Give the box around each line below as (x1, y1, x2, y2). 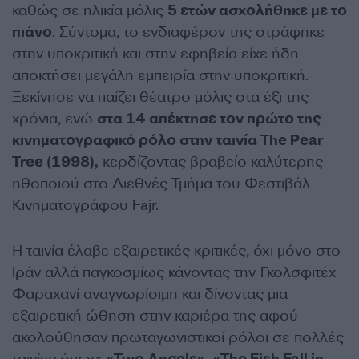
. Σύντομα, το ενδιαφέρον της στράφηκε (52, 22, 325, 42)
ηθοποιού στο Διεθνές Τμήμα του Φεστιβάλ (12, 174, 310, 193)
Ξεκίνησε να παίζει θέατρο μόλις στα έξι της (12, 87, 309, 107)
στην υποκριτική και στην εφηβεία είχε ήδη (12, 44, 299, 63)
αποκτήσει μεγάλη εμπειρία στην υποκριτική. (12, 66, 309, 85)
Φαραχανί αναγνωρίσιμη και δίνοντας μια (12, 284, 288, 304)
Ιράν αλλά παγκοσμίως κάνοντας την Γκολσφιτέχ (12, 263, 337, 282)
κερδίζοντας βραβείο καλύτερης (99, 152, 323, 171)
